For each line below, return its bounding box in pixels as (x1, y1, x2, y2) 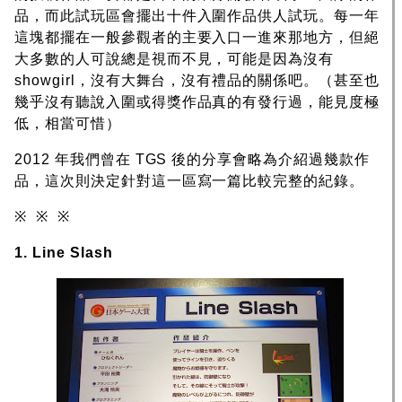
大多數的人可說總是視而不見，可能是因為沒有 (14, 51, 335, 67)
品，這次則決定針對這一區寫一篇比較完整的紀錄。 (14, 173, 365, 189)
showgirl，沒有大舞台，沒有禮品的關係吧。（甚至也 (14, 73, 380, 89)
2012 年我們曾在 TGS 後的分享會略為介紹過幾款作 (14, 152, 370, 168)
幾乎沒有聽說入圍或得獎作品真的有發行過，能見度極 (14, 94, 380, 110)
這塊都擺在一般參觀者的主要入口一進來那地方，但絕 (14, 30, 380, 46)
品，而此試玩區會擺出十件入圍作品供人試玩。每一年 (14, 8, 380, 24)
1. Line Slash (14, 245, 113, 261)
